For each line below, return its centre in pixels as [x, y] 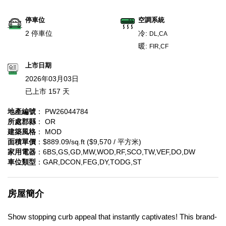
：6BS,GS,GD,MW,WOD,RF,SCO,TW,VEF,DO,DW [116, 152]
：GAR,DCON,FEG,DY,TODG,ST [89, 162]
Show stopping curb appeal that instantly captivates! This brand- [112, 217]
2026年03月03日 [52, 79]
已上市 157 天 [47, 91]
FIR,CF [159, 46]
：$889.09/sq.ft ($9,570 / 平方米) [89, 142]
